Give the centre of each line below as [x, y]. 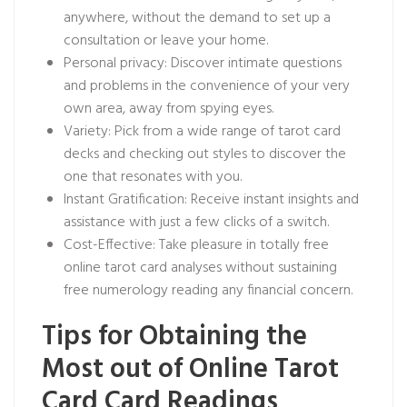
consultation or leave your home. [166, 41]
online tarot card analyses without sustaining [200, 268]
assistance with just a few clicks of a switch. [196, 223]
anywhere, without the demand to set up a [197, 18]
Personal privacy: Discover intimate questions [203, 64]
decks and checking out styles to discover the [205, 154]
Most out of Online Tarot [190, 370]
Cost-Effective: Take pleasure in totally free [196, 245]
